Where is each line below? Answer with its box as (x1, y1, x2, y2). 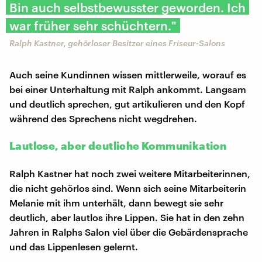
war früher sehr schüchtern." (9, 18, 177, 33)
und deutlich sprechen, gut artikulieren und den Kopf (9, 98, 245, 109)
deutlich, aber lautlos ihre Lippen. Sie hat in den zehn (9, 211, 244, 223)
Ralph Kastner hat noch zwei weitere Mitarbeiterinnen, (9, 167, 250, 179)
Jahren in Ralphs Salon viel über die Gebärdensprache (9, 226, 248, 237)
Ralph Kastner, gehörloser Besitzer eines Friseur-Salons (9, 37, 225, 48)
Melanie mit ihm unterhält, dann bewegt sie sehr (9, 196, 223, 208)
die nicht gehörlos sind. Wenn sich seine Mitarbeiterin (9, 182, 246, 194)
